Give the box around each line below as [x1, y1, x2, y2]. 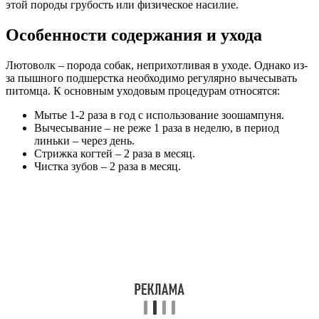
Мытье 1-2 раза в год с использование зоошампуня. [34, 108, 284, 121]
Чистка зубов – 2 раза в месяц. [34, 159, 181, 172]
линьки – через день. [34, 134, 135, 147]
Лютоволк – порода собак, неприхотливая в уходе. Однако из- [6, 58, 308, 71]
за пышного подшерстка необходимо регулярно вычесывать [6, 71, 297, 84]
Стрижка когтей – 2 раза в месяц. [34, 147, 195, 159]
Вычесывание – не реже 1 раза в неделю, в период [34, 121, 279, 134]
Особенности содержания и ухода [6, 25, 262, 44]
